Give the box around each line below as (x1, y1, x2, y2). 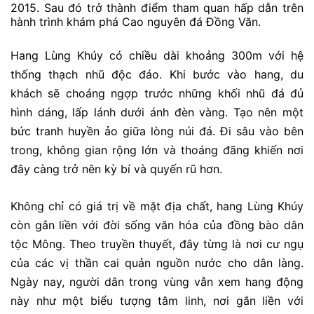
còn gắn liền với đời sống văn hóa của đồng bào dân (11, 217, 303, 232)
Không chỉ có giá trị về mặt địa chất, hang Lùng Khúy (11, 198, 303, 213)
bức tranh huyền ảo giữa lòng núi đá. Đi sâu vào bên (11, 124, 303, 139)
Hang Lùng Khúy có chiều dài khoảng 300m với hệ (11, 48, 303, 63)
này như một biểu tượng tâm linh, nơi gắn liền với (11, 293, 303, 308)
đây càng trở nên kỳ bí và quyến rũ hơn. (11, 162, 222, 177)
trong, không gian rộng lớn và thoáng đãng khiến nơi (11, 143, 303, 158)
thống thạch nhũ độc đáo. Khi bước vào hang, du (11, 67, 303, 82)
